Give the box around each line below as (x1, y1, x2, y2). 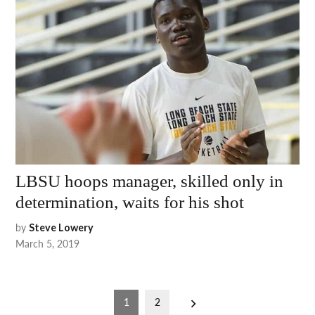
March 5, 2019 (15, 236, 80, 250)
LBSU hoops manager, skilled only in (15, 171, 284, 191)
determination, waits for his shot (15, 192, 245, 212)
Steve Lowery (29, 221, 94, 233)
